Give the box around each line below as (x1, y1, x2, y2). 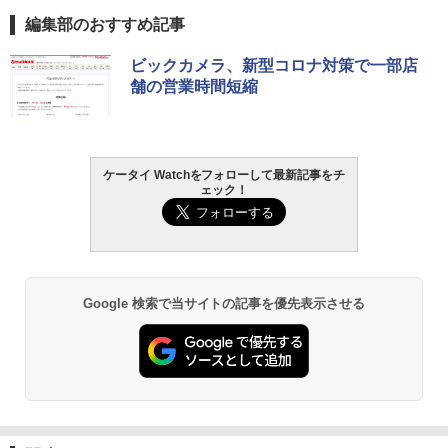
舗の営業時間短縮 (130, 78, 258, 96)
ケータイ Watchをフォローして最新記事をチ (102, 168, 346, 183)
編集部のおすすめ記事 (25, 16, 185, 34)
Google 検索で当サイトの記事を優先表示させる (82, 296, 366, 312)
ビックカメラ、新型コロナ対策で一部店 (130, 57, 418, 75)
